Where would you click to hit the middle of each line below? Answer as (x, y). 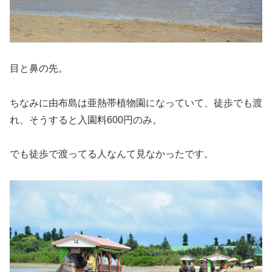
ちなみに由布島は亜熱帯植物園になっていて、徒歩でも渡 (136, 103)
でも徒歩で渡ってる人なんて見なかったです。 (112, 154)
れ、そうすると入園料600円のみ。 (86, 120)
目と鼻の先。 (39, 68)
